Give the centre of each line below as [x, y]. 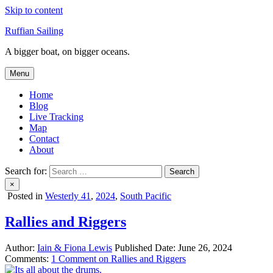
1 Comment [74, 258]
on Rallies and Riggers [141, 258]
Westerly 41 [68, 196]
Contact [44, 139]
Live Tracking [56, 117]
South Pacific [146, 196]
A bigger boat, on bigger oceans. [67, 51]
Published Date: [145, 247]
